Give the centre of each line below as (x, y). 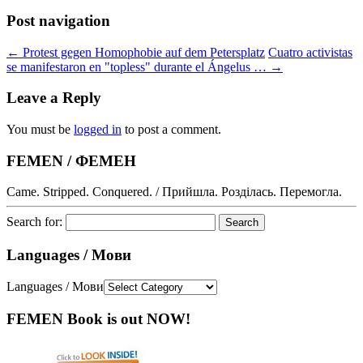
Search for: (34, 222)
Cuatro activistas (310, 52)
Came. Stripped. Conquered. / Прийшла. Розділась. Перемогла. (174, 192)
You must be (40, 129)
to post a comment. (171, 129)
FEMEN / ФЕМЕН (71, 160)
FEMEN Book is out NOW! (98, 318)
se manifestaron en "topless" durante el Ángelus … (138, 66)
